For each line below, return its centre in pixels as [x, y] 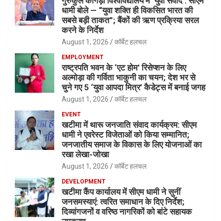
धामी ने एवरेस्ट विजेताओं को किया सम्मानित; [126, 135]
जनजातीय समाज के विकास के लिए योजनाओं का [132, 145]
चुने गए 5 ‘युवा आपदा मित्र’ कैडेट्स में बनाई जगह [133, 88]
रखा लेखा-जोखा [85, 155]
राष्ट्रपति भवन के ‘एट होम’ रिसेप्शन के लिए [124, 68]
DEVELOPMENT [84, 182]
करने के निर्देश [83, 30]
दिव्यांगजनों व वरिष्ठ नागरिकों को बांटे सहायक [127, 212]
